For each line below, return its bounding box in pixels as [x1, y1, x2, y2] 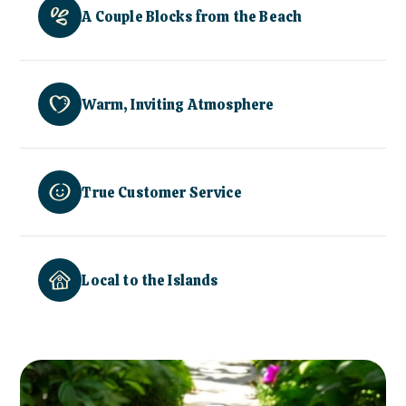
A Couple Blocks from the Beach [82, 6, 303, 26]
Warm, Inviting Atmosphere [82, 94, 275, 114]
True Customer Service [82, 182, 242, 202]
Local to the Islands [82, 270, 218, 290]
